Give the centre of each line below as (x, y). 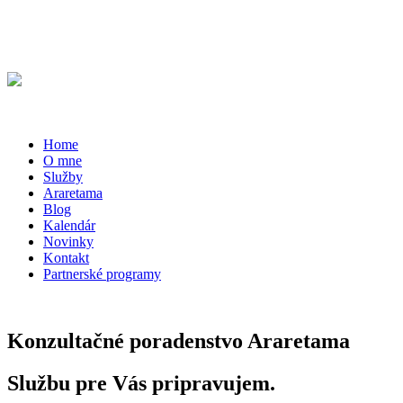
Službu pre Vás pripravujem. (141, 383)
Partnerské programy (102, 274)
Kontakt (66, 258)
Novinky (68, 242)
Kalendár (69, 225)
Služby (63, 177)
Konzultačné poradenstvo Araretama (179, 340)
